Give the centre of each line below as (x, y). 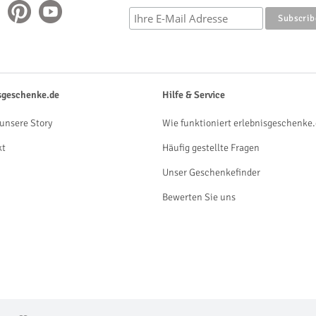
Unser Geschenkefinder (211, 172)
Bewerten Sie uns (199, 197)
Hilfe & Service (194, 95)
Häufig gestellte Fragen (211, 148)
